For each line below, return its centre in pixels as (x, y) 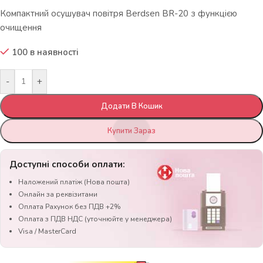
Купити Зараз (131, 131)
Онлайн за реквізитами (58, 194)
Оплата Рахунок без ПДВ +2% (70, 207)
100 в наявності (45, 52)
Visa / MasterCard (47, 231)
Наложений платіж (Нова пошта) (74, 182)
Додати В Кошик (131, 106)
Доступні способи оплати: (67, 164)
